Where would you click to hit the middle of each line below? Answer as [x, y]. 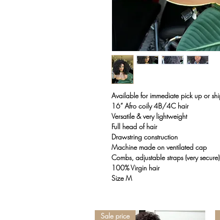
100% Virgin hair [136, 168]
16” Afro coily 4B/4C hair [150, 106]
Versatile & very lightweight [149, 116]
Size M [122, 178]
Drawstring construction [145, 137]
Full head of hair [134, 127]
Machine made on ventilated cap [159, 147]
